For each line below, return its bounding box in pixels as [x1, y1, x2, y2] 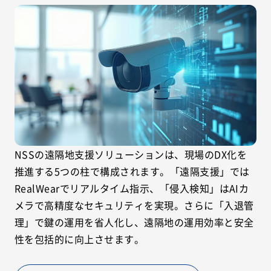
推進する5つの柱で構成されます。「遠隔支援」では [15, 163, 250, 178]
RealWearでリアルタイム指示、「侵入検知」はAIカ [15, 180, 249, 195]
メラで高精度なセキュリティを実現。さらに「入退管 [15, 197, 254, 212]
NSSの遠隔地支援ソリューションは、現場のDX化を [15, 146, 247, 162]
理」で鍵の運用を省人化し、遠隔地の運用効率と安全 [15, 214, 254, 229]
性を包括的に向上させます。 [15, 231, 145, 246]
